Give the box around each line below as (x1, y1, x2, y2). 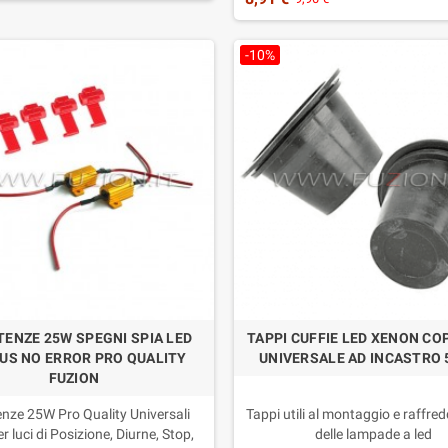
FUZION (48, 370, 100, 387)
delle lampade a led (315, 426, 433, 443)
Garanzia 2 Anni (324, 31, 424, 47)
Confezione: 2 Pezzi (313, 11, 434, 27)
